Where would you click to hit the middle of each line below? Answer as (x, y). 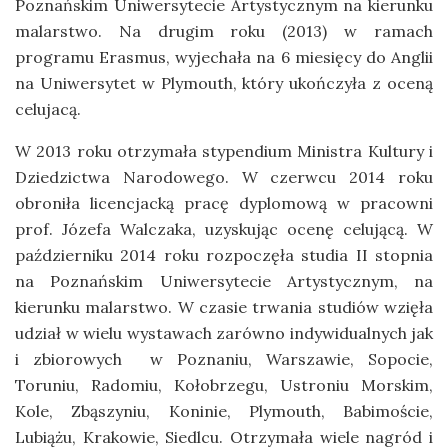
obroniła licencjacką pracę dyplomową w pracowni (224, 202)
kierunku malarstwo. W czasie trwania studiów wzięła (224, 306)
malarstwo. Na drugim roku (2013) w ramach (224, 30)
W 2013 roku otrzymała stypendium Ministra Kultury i (224, 150)
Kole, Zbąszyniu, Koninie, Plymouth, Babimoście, (224, 410)
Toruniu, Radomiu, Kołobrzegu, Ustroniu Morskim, (224, 384)
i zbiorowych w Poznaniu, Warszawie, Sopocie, (224, 358)
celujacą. (48, 108)
